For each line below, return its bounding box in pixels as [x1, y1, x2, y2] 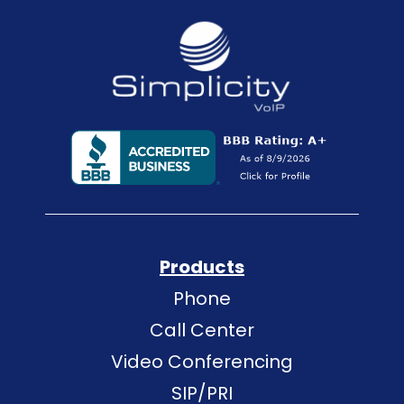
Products [160, 254, 244, 280]
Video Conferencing [111, 349, 293, 375]
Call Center [150, 317, 254, 344]
